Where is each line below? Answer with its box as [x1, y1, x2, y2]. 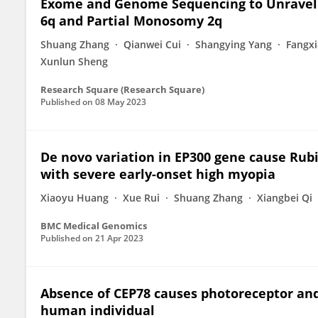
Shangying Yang [195, 38, 272, 51]
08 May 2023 [95, 96, 146, 108]
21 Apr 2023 [95, 232, 143, 244]
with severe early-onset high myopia [40, 165, 275, 182]
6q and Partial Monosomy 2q [40, 12, 222, 29]
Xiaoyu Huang [40, 191, 109, 204]
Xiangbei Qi [257, 191, 312, 204]
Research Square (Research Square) [40, 83, 204, 96]
